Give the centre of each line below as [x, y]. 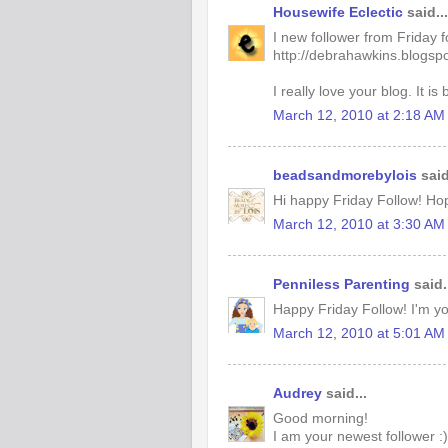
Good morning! [320, 418]
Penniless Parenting [341, 284]
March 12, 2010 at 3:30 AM [359, 225]
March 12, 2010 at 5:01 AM [359, 334]
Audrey [297, 393]
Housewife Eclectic [338, 12]
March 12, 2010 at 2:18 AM [359, 116]
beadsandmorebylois [345, 175]
